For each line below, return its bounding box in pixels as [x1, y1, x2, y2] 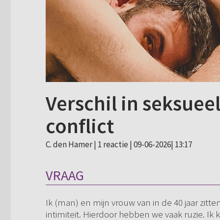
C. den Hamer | [46, 139, 98, 150]
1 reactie [98, 139, 128, 150]
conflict [46, 113, 114, 138]
